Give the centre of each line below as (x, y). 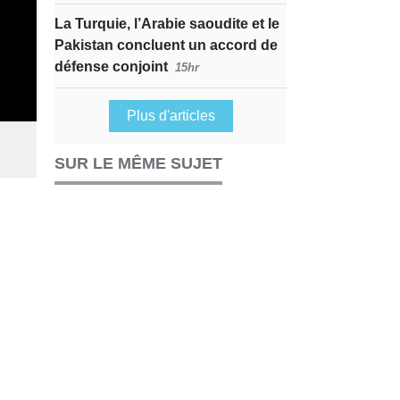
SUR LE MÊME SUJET (138, 163)
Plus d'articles (171, 116)
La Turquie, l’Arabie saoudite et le (167, 24)
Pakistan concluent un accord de (166, 45)
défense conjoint (111, 67)
